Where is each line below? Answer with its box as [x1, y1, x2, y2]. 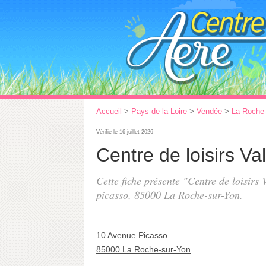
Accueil [96, 107, 122, 116]
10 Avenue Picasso [96, 230, 167, 240]
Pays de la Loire [131, 107, 187, 116]
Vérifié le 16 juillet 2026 [96, 129, 153, 135]
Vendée [197, 107, 222, 116]
